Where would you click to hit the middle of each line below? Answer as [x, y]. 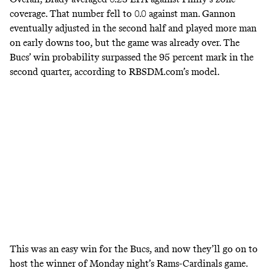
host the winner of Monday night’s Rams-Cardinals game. [129, 263]
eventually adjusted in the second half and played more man [133, 28]
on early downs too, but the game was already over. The [125, 42]
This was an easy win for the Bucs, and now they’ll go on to [134, 249]
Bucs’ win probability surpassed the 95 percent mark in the [132, 57]
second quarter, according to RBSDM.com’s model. [116, 71]
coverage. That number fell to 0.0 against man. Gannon [122, 13]
